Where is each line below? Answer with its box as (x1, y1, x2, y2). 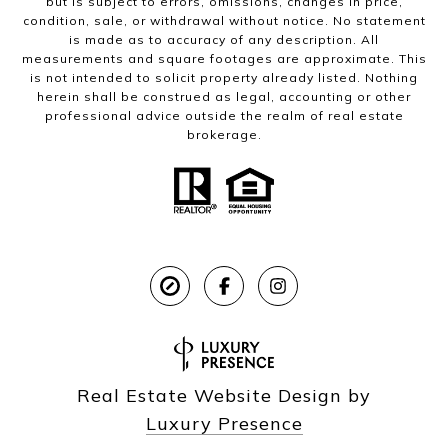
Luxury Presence (145, 412, 303, 436)
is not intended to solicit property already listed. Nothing (30, 70, 418, 86)
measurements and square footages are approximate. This (21, 51, 427, 67)
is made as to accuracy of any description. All (69, 32, 379, 48)
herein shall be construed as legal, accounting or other (37, 89, 411, 105)
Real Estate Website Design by (77, 384, 371, 408)
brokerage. (186, 127, 262, 143)
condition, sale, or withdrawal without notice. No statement (22, 13, 426, 29)
